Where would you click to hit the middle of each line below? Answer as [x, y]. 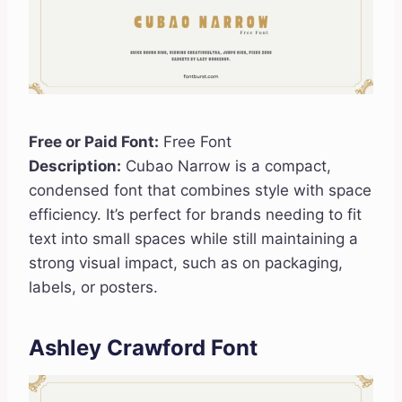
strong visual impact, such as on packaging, [186, 262]
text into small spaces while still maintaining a [193, 238]
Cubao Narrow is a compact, [226, 166]
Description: [75, 166]
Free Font [195, 141]
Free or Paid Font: [94, 141]
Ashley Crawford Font [143, 347]
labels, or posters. [93, 287]
